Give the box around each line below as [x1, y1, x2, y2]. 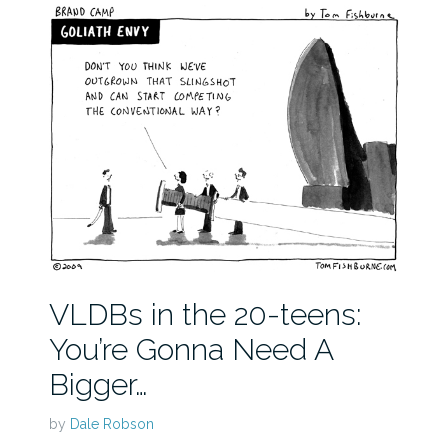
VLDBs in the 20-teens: [48, 296, 362, 332]
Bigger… [48, 366, 147, 402]
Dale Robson [69, 415, 154, 432]
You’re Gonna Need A [48, 331, 333, 367]
